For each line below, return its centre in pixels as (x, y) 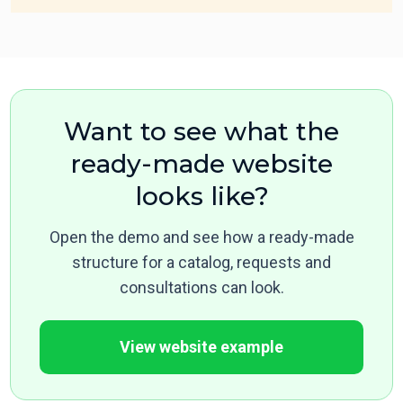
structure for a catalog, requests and (201, 263)
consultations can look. (201, 288)
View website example (202, 347)
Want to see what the (201, 132)
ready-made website (201, 164)
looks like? (201, 197)
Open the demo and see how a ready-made (201, 237)
